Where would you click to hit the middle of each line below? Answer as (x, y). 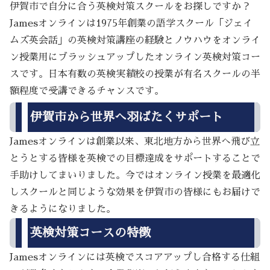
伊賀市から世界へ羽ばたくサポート (127, 117)
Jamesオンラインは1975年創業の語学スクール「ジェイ (131, 24)
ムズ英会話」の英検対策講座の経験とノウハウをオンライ (135, 41)
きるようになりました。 (63, 209)
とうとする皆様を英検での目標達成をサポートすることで (135, 158)
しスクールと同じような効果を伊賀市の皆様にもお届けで (135, 192)
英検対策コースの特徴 (90, 233)
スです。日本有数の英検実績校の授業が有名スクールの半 (135, 74)
